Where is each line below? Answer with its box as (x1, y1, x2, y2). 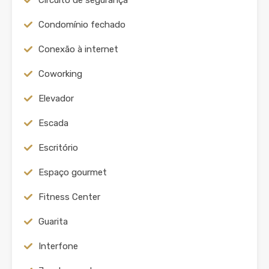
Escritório (38, 142, 78, 153)
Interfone (38, 241, 78, 252)
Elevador (38, 93, 74, 104)
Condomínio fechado (38, 19, 125, 30)
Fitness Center (38, 192, 100, 202)
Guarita (38, 216, 68, 227)
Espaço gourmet (38, 167, 107, 178)
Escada (38, 118, 68, 128)
